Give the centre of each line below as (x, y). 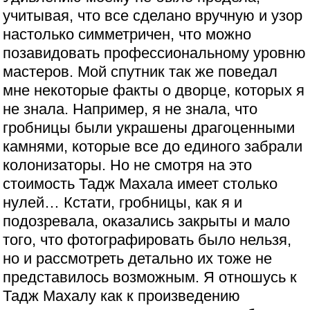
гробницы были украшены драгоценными (149, 128)
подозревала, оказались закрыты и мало (147, 221)
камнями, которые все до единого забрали (153, 146)
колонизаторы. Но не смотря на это (128, 165)
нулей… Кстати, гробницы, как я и (123, 202)
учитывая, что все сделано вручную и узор (153, 16)
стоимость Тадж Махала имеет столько (140, 184)
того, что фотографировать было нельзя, (147, 240)
